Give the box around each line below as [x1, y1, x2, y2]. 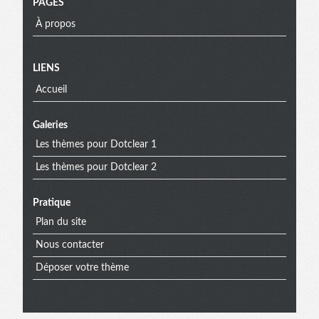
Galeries [33, 120, 68, 130]
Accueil [35, 85, 67, 95]
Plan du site [35, 217, 86, 228]
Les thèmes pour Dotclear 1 [35, 140, 157, 150]
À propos [35, 19, 75, 30]
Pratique [33, 197, 70, 208]
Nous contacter [35, 240, 104, 251]
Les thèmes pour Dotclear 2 [35, 162, 157, 173]
